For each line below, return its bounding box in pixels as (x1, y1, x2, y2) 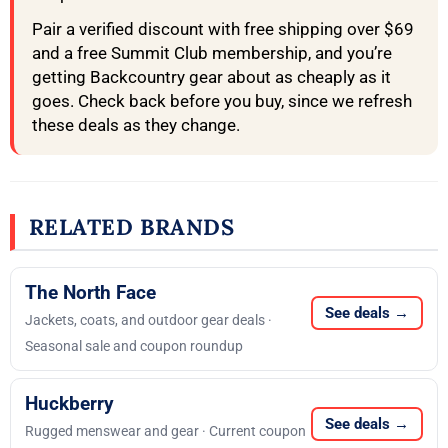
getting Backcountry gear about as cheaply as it (32, 67, 391, 88)
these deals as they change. (32, 115, 240, 136)
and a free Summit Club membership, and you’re (32, 43, 392, 64)
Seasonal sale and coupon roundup (25, 338, 243, 355)
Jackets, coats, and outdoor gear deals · (25, 312, 272, 329)
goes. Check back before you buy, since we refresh (32, 91, 412, 112)
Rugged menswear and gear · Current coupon (25, 423, 306, 440)
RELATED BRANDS (29, 213, 235, 242)
